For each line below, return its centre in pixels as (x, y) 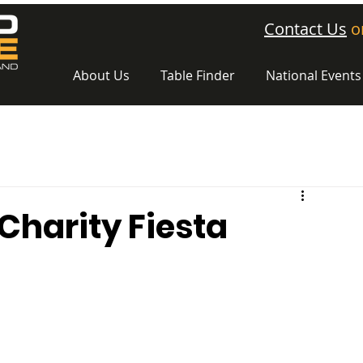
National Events (314, 75)
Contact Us (305, 29)
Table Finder (198, 75)
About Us (101, 75)
